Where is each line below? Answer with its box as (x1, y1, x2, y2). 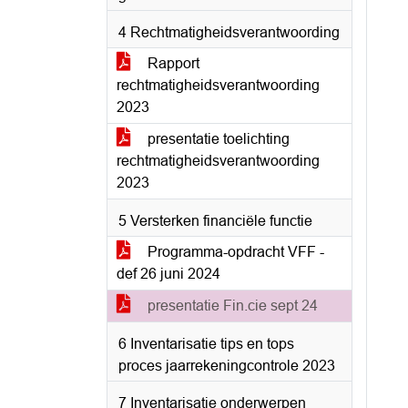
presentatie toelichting (144, 131, 290, 147)
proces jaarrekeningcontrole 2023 (118, 358, 335, 373)
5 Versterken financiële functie (118, 213, 312, 229)
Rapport (144, 56, 199, 71)
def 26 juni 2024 (117, 266, 220, 281)
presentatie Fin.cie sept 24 (144, 298, 318, 313)
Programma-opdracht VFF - (144, 244, 324, 260)
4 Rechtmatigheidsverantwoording (118, 25, 340, 40)
